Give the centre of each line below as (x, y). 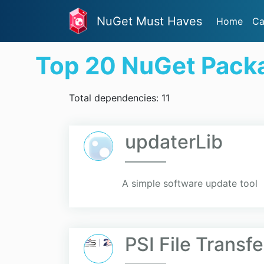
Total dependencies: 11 (119, 98)
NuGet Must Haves (149, 21)
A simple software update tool (190, 184)
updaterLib (174, 142)
